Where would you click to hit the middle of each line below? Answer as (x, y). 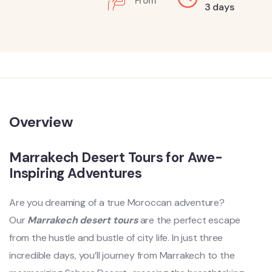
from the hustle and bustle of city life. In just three (116, 238)
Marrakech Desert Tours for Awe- (116, 158)
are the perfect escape (190, 220)
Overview (41, 122)
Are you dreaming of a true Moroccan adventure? (117, 202)
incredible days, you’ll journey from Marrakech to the (122, 255)
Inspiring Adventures (76, 173)
